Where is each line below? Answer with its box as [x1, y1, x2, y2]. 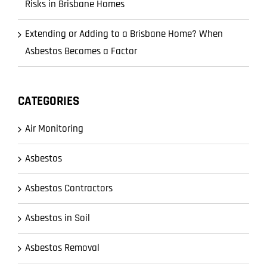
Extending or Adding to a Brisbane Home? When [25, 27, 223, 41]
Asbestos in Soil [25, 212, 90, 225]
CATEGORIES [18, 93, 79, 110]
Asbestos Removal [25, 241, 100, 255]
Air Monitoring [25, 122, 83, 136]
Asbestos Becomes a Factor [25, 45, 137, 58]
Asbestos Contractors [25, 182, 113, 195]
